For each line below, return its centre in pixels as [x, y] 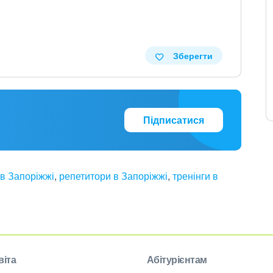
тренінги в [195, 176]
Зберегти [193, 55]
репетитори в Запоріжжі [113, 176]
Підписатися [173, 120]
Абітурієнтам [177, 259]
